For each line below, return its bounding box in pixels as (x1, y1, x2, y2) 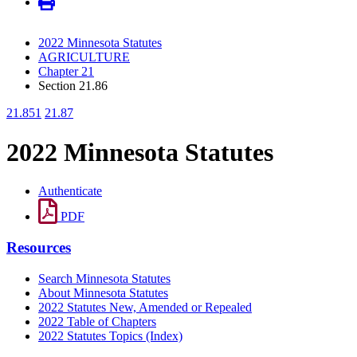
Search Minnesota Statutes (38, 271, 171, 285)
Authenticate (38, 184, 102, 198)
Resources (6, 238, 71, 256)
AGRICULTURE (38, 50, 130, 65)
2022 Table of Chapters (38, 314, 156, 328)
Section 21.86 (38, 79, 108, 93)
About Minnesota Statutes (38, 285, 168, 300)
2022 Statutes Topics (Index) (38, 328, 182, 343)
